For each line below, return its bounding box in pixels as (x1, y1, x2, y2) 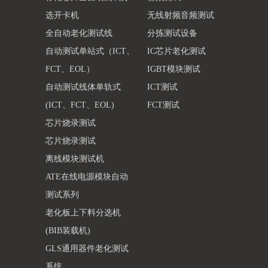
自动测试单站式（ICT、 (45, 47, 135, 56)
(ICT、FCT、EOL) (45, 100, 114, 110)
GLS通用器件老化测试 (45, 244, 129, 254)
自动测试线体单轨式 (45, 83, 121, 92)
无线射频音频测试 (147, 11, 214, 20)
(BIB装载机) (45, 226, 90, 236)
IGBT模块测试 (147, 65, 200, 74)
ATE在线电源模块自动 (45, 172, 128, 182)
